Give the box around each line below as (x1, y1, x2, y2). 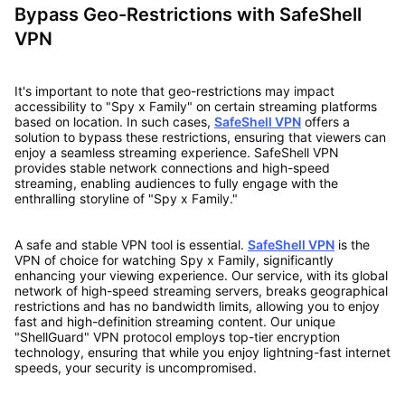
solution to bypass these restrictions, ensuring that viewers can (14, 128, 386, 145)
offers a (300, 113, 350, 129)
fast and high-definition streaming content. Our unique (14, 313, 335, 329)
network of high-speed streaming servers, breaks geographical (14, 282, 388, 298)
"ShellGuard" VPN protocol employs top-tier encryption (14, 328, 340, 344)
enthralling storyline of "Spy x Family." (14, 190, 238, 206)
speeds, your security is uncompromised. (14, 359, 257, 375)
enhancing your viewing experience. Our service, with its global (14, 267, 388, 283)
